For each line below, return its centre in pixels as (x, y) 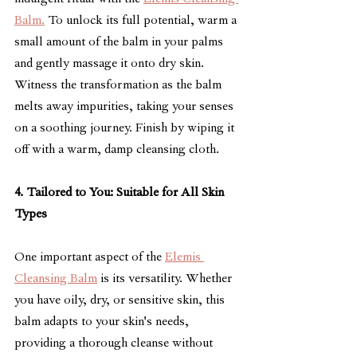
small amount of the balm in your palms (120, 43)
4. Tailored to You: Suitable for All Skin (121, 193)
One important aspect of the (90, 258)
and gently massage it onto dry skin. (111, 64)
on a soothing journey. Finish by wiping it (126, 129)
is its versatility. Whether (166, 279)
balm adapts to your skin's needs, (103, 322)
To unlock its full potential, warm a (142, 21)
